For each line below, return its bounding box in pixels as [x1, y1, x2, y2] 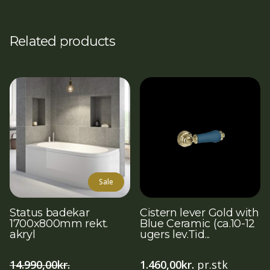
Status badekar [10, 206, 90, 220]
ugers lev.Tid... [140, 228, 210, 242]
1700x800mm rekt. [10, 217, 108, 231]
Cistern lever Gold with [140, 206, 259, 220]
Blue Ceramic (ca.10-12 [140, 217, 255, 231]
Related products [10, 33, 115, 49]
